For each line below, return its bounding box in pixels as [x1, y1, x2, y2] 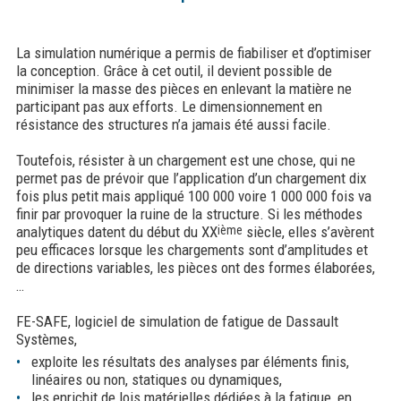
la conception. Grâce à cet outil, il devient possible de [15, 61, 332, 80]
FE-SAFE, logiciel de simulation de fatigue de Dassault [15, 311, 338, 330]
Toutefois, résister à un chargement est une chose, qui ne [15, 150, 355, 169]
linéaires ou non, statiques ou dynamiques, [30, 370, 282, 388]
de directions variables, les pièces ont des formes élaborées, [15, 258, 375, 277]
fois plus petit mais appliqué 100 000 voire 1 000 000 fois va [15, 186, 371, 205]
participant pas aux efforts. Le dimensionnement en [15, 97, 322, 115]
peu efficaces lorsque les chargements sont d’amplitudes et [15, 240, 368, 259]
